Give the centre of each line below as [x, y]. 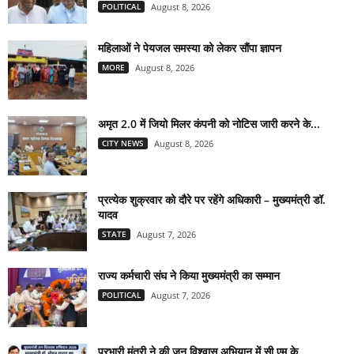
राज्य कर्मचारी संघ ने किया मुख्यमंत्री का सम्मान [189, 276]
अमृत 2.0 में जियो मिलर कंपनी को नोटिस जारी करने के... [209, 124]
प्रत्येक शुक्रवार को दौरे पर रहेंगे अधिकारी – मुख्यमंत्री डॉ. [212, 200]
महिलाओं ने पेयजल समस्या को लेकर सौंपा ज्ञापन [190, 48]
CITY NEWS [123, 143]
